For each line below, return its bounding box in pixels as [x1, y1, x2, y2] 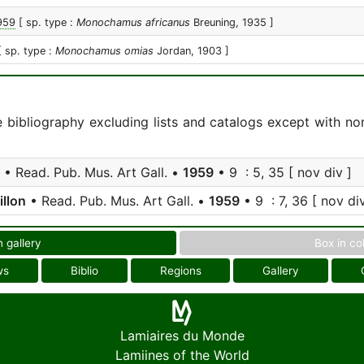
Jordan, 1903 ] [154, 45, 229, 57]
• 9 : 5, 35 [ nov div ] [214, 164, 352, 180]
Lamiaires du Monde [119, 327, 245, 344]
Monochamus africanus [76, 16, 190, 28]
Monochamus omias [55, 45, 154, 57]
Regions [159, 264, 201, 277]
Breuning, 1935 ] [190, 16, 274, 28]
